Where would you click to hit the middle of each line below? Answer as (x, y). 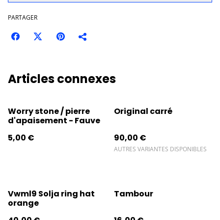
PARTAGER (23, 18)
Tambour (134, 194)
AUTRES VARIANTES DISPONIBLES (160, 149)
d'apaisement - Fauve (54, 121)
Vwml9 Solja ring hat (51, 194)
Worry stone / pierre (49, 111)
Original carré (143, 111)
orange (23, 203)
